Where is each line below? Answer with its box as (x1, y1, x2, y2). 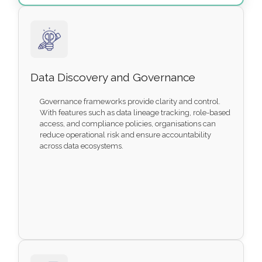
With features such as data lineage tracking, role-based (40, 108, 231, 118)
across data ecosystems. (40, 142, 124, 151)
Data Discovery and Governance (30, 71, 196, 84)
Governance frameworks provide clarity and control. (40, 97, 221, 106)
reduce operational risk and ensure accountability (40, 130, 212, 140)
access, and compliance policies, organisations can (40, 119, 216, 129)
